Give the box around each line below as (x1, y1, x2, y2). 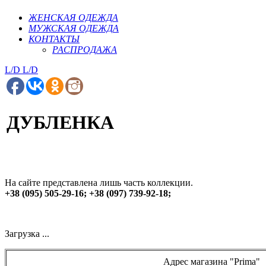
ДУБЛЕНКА (7, 111, 114, 133)
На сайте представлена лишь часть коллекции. (5, 178, 193, 188)
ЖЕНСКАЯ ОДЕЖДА (28, 12, 118, 23)
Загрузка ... (5, 229, 49, 239)
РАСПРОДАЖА (52, 45, 117, 55)
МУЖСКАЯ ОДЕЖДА (28, 23, 119, 34)
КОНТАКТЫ (28, 34, 80, 45)
